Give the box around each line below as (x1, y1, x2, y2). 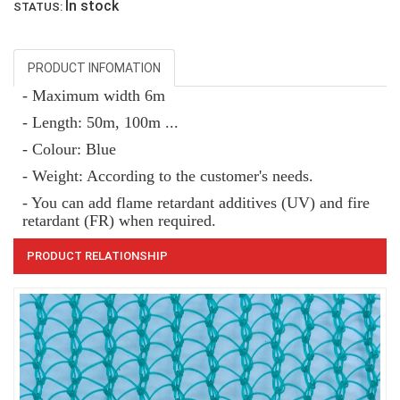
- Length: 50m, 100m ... (22, 113, 179, 132)
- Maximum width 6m (22, 87, 165, 105)
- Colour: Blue (22, 140, 116, 159)
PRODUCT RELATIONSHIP (27, 249, 168, 263)
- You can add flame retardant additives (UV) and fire (22, 194, 370, 212)
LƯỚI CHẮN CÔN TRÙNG (133, 181, 267, 196)
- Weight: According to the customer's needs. (22, 167, 313, 186)
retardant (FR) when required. (22, 212, 216, 230)
